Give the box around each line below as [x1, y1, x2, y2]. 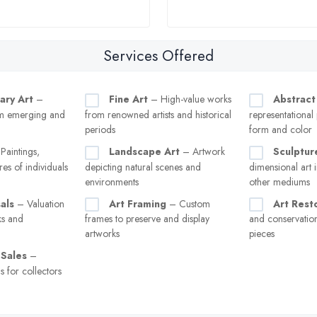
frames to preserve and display [85, 212, 209, 226]
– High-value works [148, 92, 231, 106]
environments [85, 174, 139, 189]
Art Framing [109, 196, 166, 211]
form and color [249, 122, 312, 137]
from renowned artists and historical [85, 107, 231, 122]
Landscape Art [109, 144, 180, 158]
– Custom [166, 196, 210, 211]
